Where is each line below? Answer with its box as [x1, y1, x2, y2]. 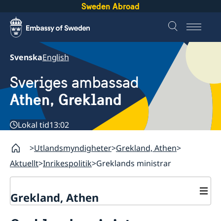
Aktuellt [10, 158, 38, 169]
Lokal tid [18, 119, 49, 131]
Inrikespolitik [43, 158, 92, 169]
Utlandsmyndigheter [34, 143, 111, 154]
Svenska [10, 52, 42, 63]
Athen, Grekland [10, 90, 122, 110]
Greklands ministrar [96, 158, 171, 169]
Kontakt [10, 207, 43, 220]
